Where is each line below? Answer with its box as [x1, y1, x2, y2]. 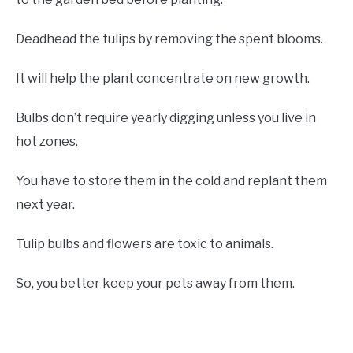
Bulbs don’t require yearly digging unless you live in [16, 110, 316, 126]
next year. [16, 197, 75, 213]
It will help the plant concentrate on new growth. [16, 71, 310, 87]
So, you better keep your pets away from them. [16, 276, 295, 292]
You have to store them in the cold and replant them [16, 173, 327, 189]
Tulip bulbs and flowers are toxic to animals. [16, 236, 273, 252]
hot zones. [16, 134, 78, 150]
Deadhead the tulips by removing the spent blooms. [16, 32, 323, 47]
